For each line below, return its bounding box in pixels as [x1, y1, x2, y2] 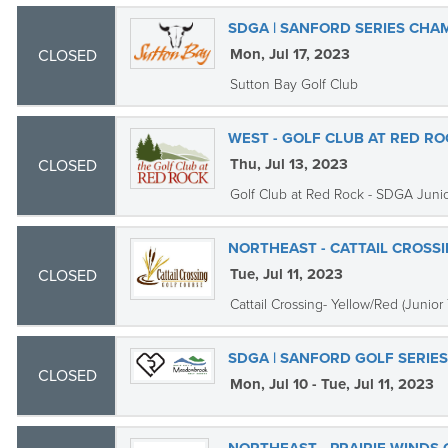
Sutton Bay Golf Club [229, 76, 358, 93]
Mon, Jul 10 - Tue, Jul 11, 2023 [229, 375, 434, 393]
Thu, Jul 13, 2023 [229, 155, 348, 173]
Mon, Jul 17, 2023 [229, 45, 350, 63]
